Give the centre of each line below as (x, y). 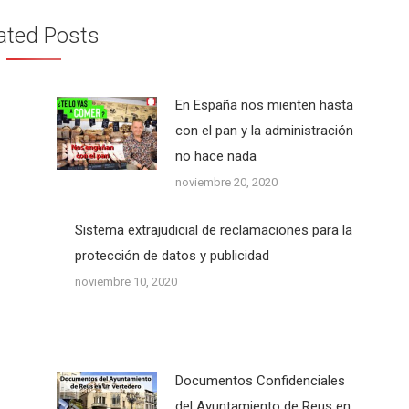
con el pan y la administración (264, 131)
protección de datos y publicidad (172, 256)
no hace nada (215, 156)
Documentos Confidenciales (260, 381)
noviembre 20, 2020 (226, 182)
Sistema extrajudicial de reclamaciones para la (213, 230)
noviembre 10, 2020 (126, 282)
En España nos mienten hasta (264, 105)
